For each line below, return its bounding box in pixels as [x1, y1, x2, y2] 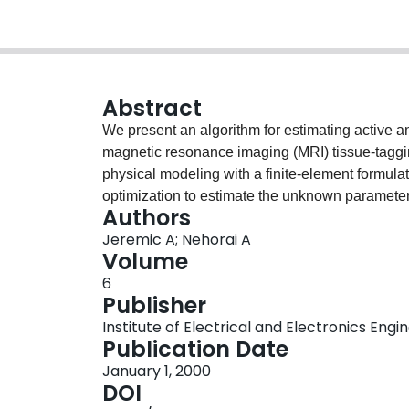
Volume [102, 246, 188, 278]
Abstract [102, 93, 202, 124]
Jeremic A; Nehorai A [102, 229, 251, 251]
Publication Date [102, 334, 288, 365]
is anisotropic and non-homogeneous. [102, 210, 346, 226]
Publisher [102, 290, 206, 321]
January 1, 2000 [102, 361, 211, 383]
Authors [102, 203, 191, 234]
